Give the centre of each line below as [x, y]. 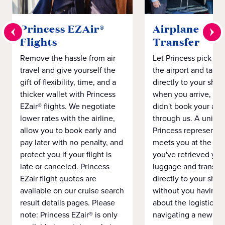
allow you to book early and [68, 131]
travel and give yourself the [68, 70]
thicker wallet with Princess [68, 94]
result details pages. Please [68, 203]
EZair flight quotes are [58, 179]
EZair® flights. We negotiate [68, 106]
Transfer [176, 42]
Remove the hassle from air [68, 58]
